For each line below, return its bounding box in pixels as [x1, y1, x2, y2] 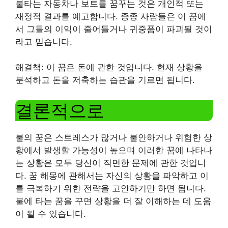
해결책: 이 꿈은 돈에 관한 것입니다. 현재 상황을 [15, 62, 203, 72]
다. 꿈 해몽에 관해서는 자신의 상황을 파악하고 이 [15, 170, 209, 181]
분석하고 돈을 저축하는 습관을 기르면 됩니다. [15, 75, 195, 85]
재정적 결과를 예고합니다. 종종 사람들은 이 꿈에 [15, 11, 206, 21]
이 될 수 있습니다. [15, 208, 86, 219]
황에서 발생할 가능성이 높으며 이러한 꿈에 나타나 [15, 145, 212, 155]
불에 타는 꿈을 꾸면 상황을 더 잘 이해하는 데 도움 [15, 195, 211, 206]
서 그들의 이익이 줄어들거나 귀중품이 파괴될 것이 [15, 23, 212, 34]
